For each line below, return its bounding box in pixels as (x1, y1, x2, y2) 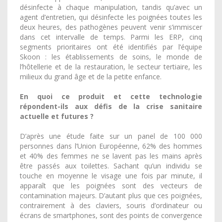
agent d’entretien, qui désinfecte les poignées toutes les (20, 12, 202, 22)
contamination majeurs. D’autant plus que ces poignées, (20, 191, 202, 200)
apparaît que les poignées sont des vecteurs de (20, 181, 202, 190)
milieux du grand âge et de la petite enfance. (20, 72, 162, 81)
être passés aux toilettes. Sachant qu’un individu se (20, 161, 202, 170)
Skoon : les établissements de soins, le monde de (20, 52, 202, 61)
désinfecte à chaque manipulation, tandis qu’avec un (20, 2, 202, 12)
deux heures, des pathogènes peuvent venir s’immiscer (20, 22, 202, 32)
